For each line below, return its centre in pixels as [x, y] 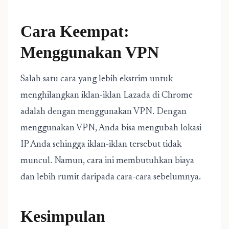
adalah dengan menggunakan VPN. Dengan [104, 112]
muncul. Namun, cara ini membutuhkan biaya [107, 161]
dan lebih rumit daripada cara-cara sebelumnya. [111, 177]
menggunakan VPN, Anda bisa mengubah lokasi [111, 128]
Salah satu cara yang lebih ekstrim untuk [97, 79]
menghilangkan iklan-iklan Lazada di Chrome [107, 96]
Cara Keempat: [75, 31]
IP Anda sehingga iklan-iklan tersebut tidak [101, 145]
